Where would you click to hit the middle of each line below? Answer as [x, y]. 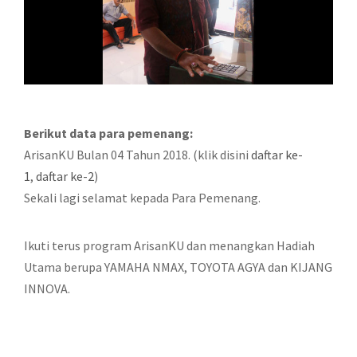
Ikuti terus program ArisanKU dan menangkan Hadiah [169, 245]
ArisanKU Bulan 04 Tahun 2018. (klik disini [137, 154]
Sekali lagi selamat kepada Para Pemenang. [142, 197]
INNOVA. [47, 288]
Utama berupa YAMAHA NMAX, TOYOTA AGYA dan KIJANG [178, 267]
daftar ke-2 [65, 176]
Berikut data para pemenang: [110, 133]
